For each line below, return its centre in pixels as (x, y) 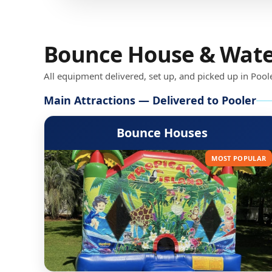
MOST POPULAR (239, 158)
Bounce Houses (162, 133)
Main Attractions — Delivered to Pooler (150, 100)
